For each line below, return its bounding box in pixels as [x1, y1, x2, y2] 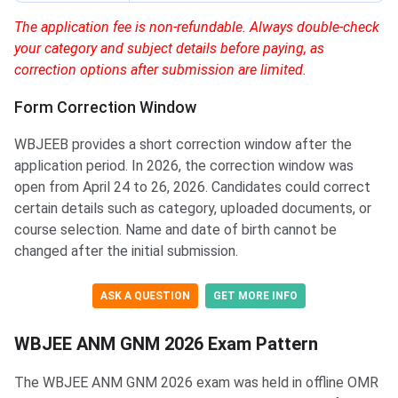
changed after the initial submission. [14, 243, 238, 260]
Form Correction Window [14, 98, 196, 117]
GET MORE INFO [213, 290, 298, 303]
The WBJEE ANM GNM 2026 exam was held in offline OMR [14, 374, 378, 392]
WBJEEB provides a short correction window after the [14, 136, 352, 154]
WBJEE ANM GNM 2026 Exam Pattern [14, 333, 318, 355]
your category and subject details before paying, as [14, 40, 324, 58]
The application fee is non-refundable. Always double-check [14, 19, 379, 36]
